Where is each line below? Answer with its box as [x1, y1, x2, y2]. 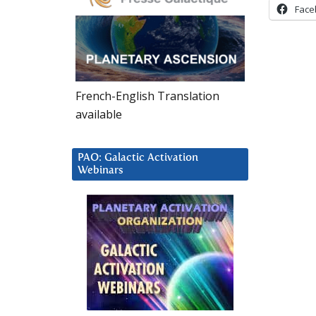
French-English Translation [75, 87, 219, 104]
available [75, 106, 122, 122]
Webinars [78, 164, 123, 176]
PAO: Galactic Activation [78, 152, 198, 163]
